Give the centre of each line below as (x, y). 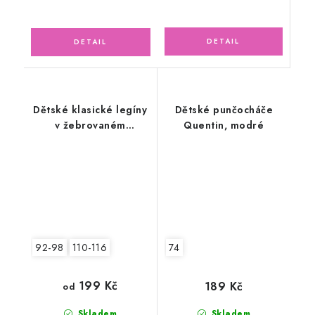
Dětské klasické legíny (90, 109)
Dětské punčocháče (224, 109)
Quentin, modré (224, 125)
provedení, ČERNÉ (90, 140)
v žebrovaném (90, 125)
